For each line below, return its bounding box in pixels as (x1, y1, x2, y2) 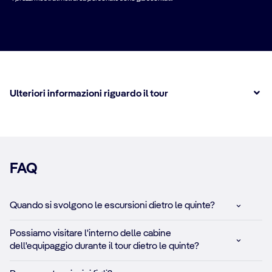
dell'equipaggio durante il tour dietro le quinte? (10, 241, 199, 251)
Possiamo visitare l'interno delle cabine (10, 228, 171, 239)
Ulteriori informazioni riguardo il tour (10, 88, 168, 99)
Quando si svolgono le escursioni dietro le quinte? (10, 200, 215, 211)
